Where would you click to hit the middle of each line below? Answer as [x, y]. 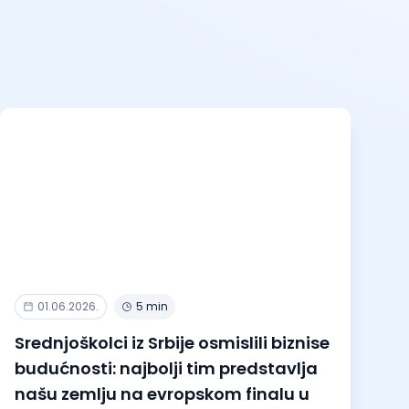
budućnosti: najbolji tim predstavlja [166, 368]
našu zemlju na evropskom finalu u [162, 393]
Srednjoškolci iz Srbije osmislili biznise [172, 342]
